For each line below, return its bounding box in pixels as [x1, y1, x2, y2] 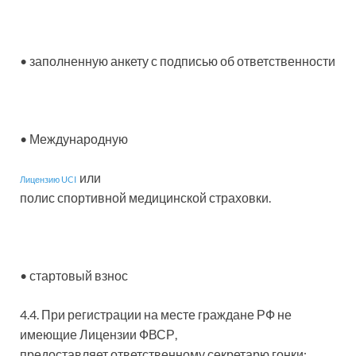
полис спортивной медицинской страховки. [20, 190, 271, 205]
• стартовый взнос [20, 268, 128, 283]
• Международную [20, 131, 128, 146]
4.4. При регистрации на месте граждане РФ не [20, 307, 292, 322]
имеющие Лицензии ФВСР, [20, 327, 177, 342]
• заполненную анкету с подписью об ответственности [20, 53, 335, 68]
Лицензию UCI [20, 174, 76, 184]
